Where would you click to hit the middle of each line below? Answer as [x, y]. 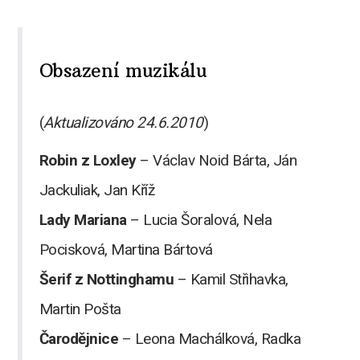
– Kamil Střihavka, [231, 279]
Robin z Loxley [88, 160]
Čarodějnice [79, 338]
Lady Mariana [83, 219]
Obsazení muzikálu [123, 70]
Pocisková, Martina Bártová [126, 249]
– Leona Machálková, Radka [210, 338]
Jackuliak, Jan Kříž [97, 190]
